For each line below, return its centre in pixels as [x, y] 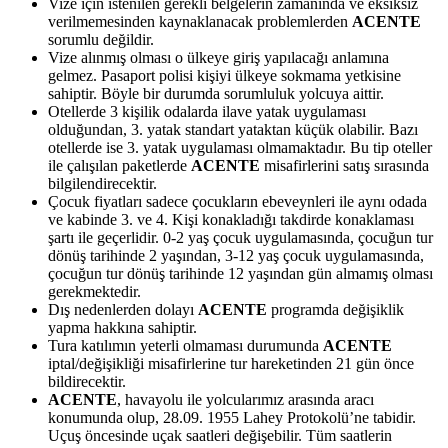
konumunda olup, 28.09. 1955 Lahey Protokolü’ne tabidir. [232, 417]
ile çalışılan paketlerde [119, 165]
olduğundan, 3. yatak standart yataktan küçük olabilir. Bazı [233, 129]
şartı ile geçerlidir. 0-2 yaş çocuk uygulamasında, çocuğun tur [240, 237]
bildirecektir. [87, 381]
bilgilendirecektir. [102, 183]
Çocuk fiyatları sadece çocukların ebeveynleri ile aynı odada [237, 201]
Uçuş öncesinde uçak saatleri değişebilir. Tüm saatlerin [220, 435]
